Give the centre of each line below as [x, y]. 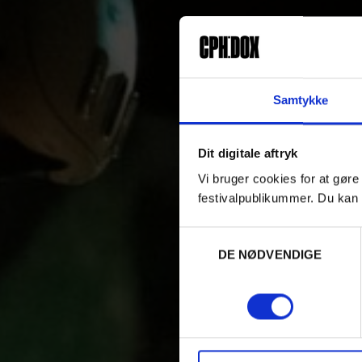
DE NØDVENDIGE [270, 255]
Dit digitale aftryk [248, 154]
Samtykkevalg [217, 236]
